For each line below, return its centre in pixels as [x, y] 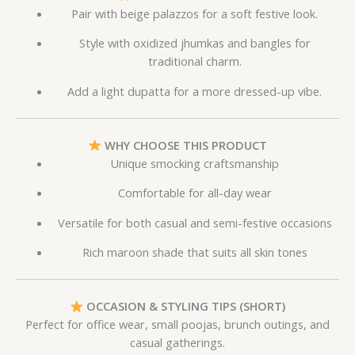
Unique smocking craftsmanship [195, 163]
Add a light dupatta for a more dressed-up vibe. [195, 91]
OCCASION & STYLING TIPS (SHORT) [184, 306]
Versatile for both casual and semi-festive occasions [195, 222]
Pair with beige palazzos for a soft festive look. [195, 13]
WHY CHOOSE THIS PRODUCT [184, 145]
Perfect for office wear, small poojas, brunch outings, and [177, 324]
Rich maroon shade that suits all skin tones [195, 252]
